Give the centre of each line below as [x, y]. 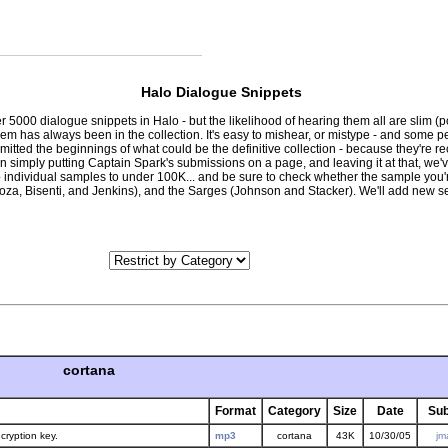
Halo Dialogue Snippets [221, 92]
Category [294, 411]
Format [235, 411]
